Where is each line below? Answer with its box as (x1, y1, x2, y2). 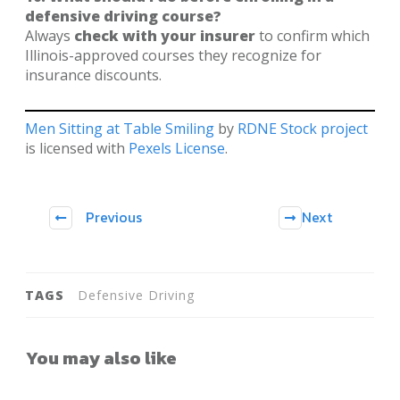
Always (25, 25, 74, 46)
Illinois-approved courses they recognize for (25, 45, 321, 65)
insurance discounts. (25, 64, 162, 85)
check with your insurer (74, 25, 255, 46)
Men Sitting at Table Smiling (25, 118, 214, 138)
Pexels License (129, 137, 225, 158)
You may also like (26, 344, 177, 371)
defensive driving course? (25, 5, 221, 26)
